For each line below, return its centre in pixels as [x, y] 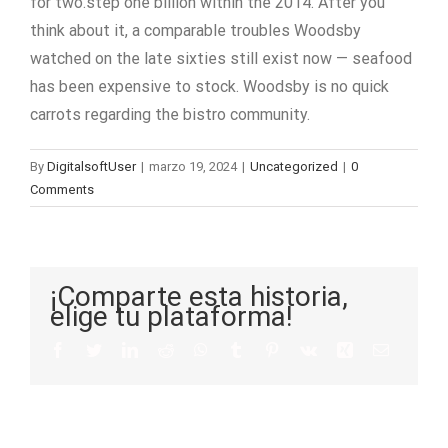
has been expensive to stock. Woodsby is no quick [209, 87]
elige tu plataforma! [171, 317]
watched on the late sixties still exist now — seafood [221, 59]
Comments [62, 190]
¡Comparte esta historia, [199, 297]
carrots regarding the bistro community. [170, 115]
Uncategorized [294, 167]
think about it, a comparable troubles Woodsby [195, 31]
